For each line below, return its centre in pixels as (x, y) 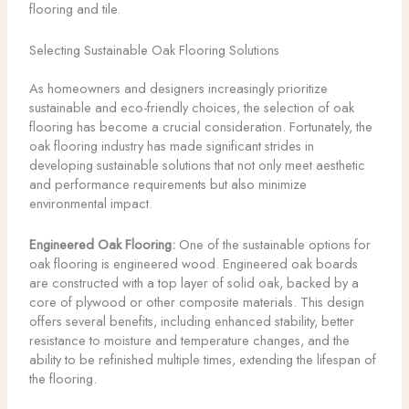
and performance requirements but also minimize (168, 184)
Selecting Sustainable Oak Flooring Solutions (154, 49)
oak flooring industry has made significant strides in (171, 146)
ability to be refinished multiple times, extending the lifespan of (202, 359)
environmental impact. (90, 204)
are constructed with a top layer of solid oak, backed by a (194, 282)
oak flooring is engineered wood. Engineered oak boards (193, 263)
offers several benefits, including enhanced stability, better (191, 320)
